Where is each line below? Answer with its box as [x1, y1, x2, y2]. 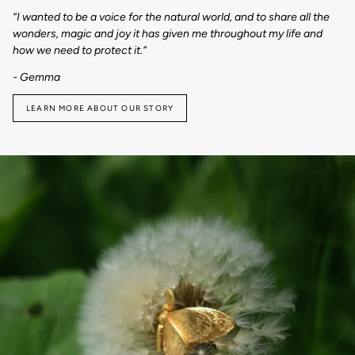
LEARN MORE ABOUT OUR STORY [26, 102, 174, 113]
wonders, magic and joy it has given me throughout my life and [13, 27, 323, 41]
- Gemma [13, 71, 60, 85]
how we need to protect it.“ [13, 44, 147, 58]
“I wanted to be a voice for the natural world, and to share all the [13, 10, 330, 25]
